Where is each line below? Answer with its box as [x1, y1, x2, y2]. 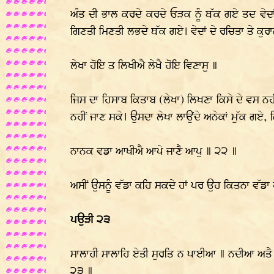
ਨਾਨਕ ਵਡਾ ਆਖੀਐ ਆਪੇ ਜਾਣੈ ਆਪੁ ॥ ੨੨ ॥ [70, 144, 237, 160]
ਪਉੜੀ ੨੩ [70, 212, 110, 228]
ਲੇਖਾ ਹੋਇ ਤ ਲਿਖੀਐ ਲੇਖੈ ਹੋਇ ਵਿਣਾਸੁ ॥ [70, 58, 218, 74]
